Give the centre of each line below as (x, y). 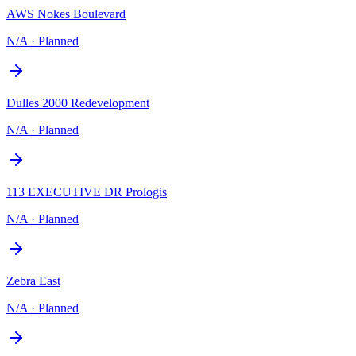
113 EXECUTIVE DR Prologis (87, 192)
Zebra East (33, 281)
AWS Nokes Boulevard (66, 14)
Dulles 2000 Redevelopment (78, 103)
